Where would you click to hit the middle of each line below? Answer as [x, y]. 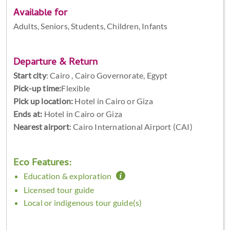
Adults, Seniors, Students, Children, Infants [90, 26]
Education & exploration [68, 176]
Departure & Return [55, 63]
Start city [30, 75]
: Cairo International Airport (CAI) [131, 126]
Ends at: [28, 113]
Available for [40, 13]
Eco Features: [42, 163]
